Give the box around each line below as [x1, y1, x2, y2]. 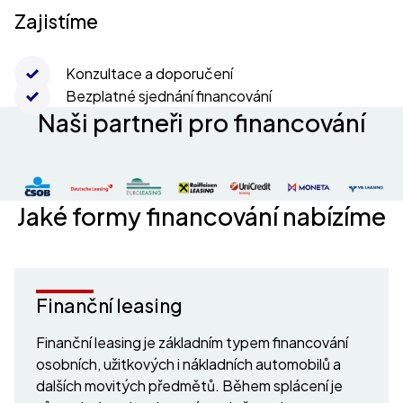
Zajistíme [14, 9, 98, 34]
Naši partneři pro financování [38, 107, 365, 139]
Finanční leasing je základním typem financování [36, 332, 348, 352]
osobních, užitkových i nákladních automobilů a [36, 354, 341, 373]
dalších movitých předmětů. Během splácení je [36, 375, 343, 395]
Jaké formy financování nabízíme [17, 200, 386, 231]
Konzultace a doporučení [66, 64, 233, 84]
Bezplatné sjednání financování [66, 86, 272, 106]
